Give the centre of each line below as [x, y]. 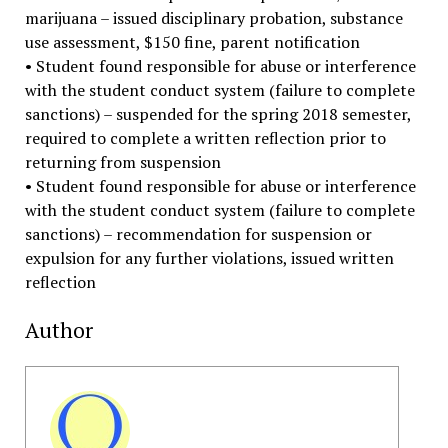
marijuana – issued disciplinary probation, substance [213, 18]
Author [58, 330]
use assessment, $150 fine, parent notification [192, 42]
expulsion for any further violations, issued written [209, 258]
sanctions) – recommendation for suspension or [198, 234]
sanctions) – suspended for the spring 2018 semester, [217, 114]
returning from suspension [122, 162]
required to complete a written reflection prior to [205, 138]
